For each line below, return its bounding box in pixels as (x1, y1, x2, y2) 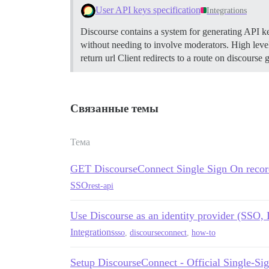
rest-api (88, 181, 113, 190)
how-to (192, 228, 216, 237)
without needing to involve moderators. (80, 40, 231, 50)
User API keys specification (95, 5, 201, 16)
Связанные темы (70, 102, 159, 115)
